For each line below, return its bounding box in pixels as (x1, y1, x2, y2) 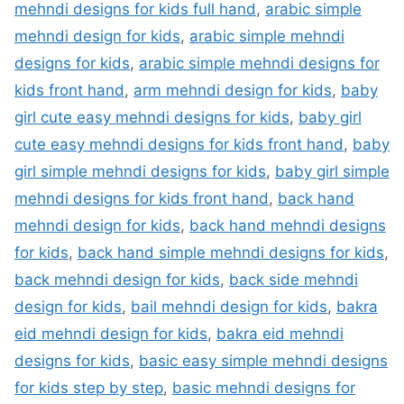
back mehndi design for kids (14, 271, 220, 289)
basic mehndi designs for (172, 379, 355, 398)
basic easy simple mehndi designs (139, 352, 388, 371)
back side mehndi (229, 271, 358, 289)
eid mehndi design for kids (14, 325, 207, 344)
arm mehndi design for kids (133, 81, 332, 100)
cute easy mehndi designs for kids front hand (14, 135, 344, 154)
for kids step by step (14, 379, 163, 398)
